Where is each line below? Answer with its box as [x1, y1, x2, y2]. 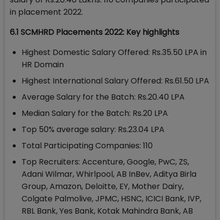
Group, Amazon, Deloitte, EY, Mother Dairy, [22, 181, 184, 192]
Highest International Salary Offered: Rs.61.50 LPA [22, 75, 209, 87]
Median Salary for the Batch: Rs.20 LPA [22, 108, 168, 119]
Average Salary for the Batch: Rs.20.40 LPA [22, 91, 185, 103]
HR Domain [22, 59, 64, 71]
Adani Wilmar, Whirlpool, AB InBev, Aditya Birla [22, 168, 196, 180]
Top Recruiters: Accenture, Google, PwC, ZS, [22, 156, 189, 168]
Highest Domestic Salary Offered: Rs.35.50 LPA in [22, 47, 207, 58]
